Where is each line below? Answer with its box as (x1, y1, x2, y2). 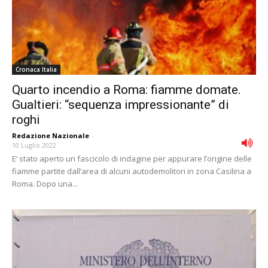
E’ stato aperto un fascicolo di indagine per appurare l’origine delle (12, 153, 252, 165)
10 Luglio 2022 (12, 141, 56, 150)
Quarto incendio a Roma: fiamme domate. (12, 83, 241, 98)
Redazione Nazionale (12, 131, 89, 141)
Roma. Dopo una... (12, 178, 78, 190)
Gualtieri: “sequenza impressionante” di (12, 98, 229, 112)
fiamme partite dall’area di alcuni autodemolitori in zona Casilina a (12, 166, 251, 177)
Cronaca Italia (16, 65, 57, 74)
